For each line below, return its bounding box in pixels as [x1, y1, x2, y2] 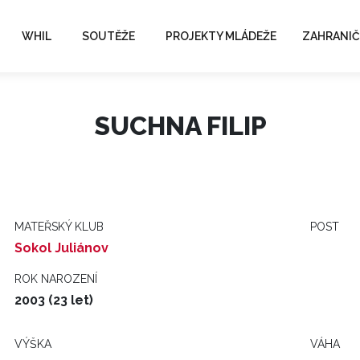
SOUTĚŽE [82, 29, 135, 43]
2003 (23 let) [14, 292, 93, 308]
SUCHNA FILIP [93, 111, 267, 141]
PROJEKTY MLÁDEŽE [166, 29, 276, 43]
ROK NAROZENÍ [14, 272, 97, 285]
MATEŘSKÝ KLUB [14, 220, 104, 233]
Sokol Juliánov [14, 240, 108, 256]
